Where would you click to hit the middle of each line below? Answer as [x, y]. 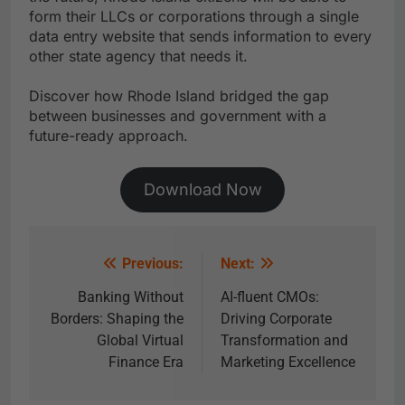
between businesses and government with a [178, 116]
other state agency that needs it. [138, 57]
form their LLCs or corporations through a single [194, 17]
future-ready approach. [108, 136]
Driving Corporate [276, 319]
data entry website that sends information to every [200, 37]
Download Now [202, 190]
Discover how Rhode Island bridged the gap [179, 96]
